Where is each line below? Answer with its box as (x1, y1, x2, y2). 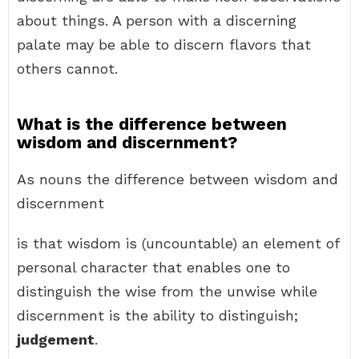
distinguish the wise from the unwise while (17, 283, 317, 300)
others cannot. (17, 60, 118, 77)
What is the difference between (17, 114, 287, 134)
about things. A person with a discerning (17, 12, 296, 29)
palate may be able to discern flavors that (17, 36, 311, 53)
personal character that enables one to (17, 259, 290, 276)
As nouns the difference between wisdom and (17, 171, 338, 188)
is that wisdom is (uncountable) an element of (17, 235, 339, 252)
